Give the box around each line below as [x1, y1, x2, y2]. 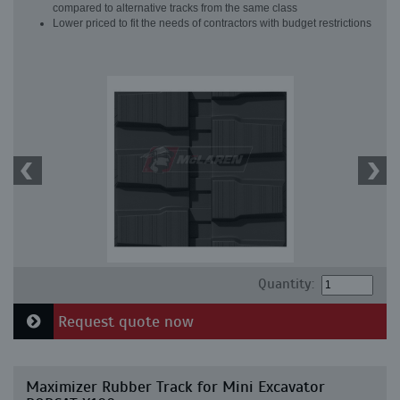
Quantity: [257, 275, 314, 293]
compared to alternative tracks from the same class [53, 2, 297, 14]
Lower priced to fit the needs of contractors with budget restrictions [53, 17, 371, 29]
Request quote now [54, 312, 194, 331]
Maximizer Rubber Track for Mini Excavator [26, 377, 325, 396]
